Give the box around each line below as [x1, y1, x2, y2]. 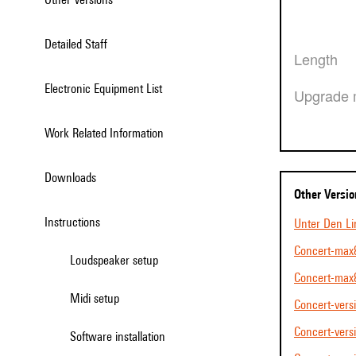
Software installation [76, 329, 165, 344]
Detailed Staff [52, 37, 107, 52]
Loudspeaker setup [75, 253, 158, 268]
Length [302, 48, 338, 69]
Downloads [52, 170, 96, 185]
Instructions [48, 215, 100, 230]
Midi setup [80, 291, 119, 306]
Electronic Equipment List [50, 81, 162, 96]
